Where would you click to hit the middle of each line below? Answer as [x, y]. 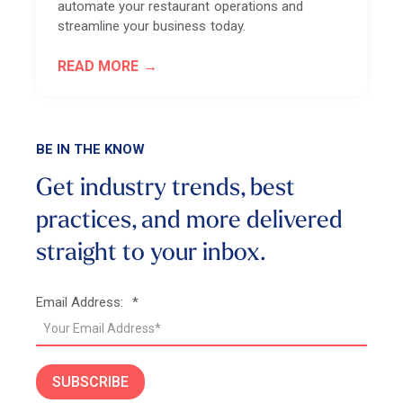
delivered [295, 222]
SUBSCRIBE [90, 382]
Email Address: [80, 303]
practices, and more [141, 222]
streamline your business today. [152, 27]
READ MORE [99, 67]
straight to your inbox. [151, 255]
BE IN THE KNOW [91, 150]
